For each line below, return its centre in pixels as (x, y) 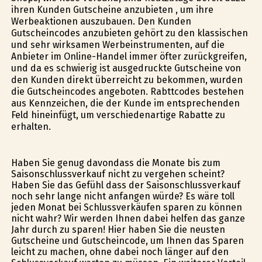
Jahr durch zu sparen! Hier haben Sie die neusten (118, 230)
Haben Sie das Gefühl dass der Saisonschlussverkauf (125, 185)
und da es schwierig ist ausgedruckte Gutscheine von (126, 68)
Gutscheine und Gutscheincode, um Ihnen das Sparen (127, 241)
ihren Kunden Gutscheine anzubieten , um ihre (112, 9)
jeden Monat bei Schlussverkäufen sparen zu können (126, 208)
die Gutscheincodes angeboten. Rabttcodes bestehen (127, 91)
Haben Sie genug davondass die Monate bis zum (116, 163)
